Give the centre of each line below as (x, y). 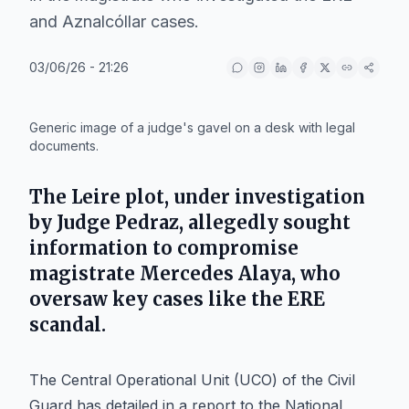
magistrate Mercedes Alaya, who (185, 273)
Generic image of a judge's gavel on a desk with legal (192, 127)
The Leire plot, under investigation (197, 197)
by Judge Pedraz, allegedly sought (190, 222)
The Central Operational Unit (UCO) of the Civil (192, 380)
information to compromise (164, 248)
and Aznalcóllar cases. (114, 21)
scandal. (68, 325)
